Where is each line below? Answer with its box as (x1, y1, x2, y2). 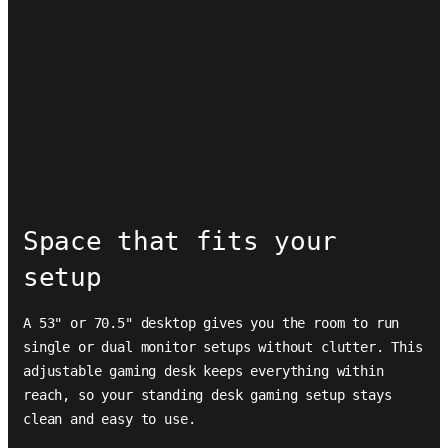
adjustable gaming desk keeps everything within (23, 363, 384, 379)
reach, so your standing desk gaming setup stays (23, 387, 392, 403)
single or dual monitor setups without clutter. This (23, 339, 423, 355)
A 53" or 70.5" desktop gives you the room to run (23, 315, 400, 331)
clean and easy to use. (23, 411, 196, 427)
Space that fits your (23, 226, 337, 256)
